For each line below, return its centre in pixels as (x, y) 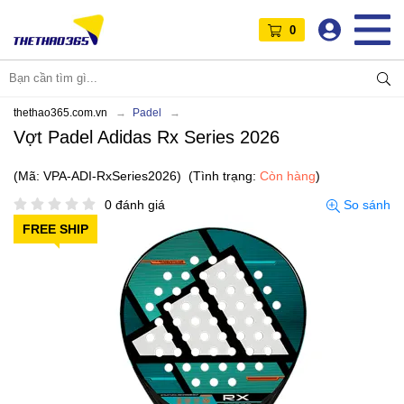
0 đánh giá (135, 204)
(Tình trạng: (224, 175)
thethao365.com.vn (60, 112)
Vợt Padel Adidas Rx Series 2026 (147, 137)
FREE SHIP (55, 229)
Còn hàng (288, 175)
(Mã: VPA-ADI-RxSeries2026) (97, 175)
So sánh (365, 204)
